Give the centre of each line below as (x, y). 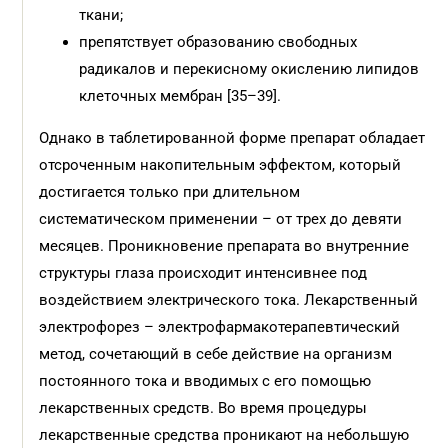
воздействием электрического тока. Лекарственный (229, 300)
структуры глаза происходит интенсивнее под (203, 273)
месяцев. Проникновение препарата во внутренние (224, 246)
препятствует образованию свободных (218, 42)
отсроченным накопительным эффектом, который (220, 165)
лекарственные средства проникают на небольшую (224, 435)
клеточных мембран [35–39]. (180, 96)
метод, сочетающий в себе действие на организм (216, 354)
